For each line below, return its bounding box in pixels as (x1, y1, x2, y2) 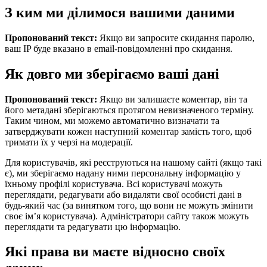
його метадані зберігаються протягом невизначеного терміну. (5, 104, 254, 115)
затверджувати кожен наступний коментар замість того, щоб (5, 126, 252, 136)
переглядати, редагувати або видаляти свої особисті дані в (5, 189, 242, 200)
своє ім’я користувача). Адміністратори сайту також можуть (5, 210, 249, 221)
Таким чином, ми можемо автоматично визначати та (5, 115, 219, 126)
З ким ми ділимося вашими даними (5, 4, 235, 20)
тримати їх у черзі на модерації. (5, 136, 133, 147)
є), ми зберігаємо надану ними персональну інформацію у (5, 167, 241, 178)
